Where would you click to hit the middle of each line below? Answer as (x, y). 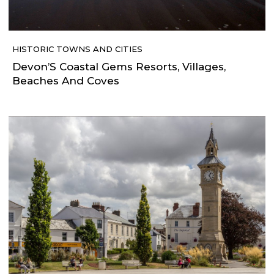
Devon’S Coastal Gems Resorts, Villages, (119, 66)
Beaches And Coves (66, 80)
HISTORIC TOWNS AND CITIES (77, 49)
